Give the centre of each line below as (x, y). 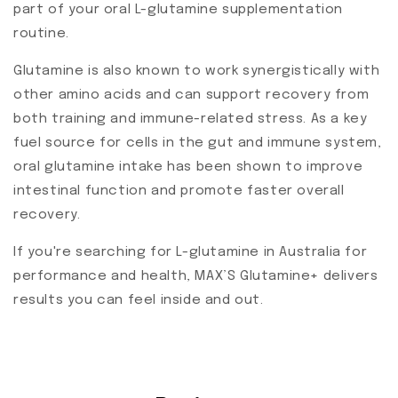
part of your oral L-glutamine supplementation (179, 10)
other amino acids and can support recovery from (191, 96)
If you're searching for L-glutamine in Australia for (191, 253)
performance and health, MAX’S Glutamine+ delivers (196, 277)
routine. (41, 34)
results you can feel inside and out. (139, 301)
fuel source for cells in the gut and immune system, (198, 143)
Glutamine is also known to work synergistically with (197, 72)
